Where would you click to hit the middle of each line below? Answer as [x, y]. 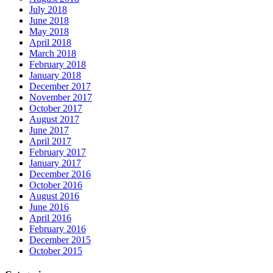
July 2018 [48, 9]
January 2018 [55, 75]
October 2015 [56, 251]
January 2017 [55, 163]
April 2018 [50, 42]
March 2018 [53, 53]
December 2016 [60, 174]
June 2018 [49, 20]
